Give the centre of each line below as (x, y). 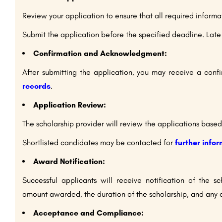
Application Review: (70, 105)
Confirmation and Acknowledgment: (100, 53)
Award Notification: (69, 161)
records (36, 86)
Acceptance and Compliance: (88, 213)
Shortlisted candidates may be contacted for (99, 142)
